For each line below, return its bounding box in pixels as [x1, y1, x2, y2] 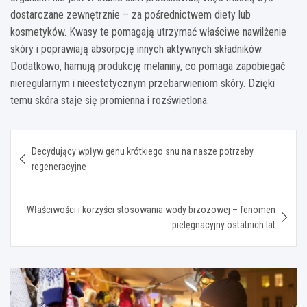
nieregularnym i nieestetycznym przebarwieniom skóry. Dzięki [10, 76, 275, 90]
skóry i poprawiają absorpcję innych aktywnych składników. [10, 42, 263, 56]
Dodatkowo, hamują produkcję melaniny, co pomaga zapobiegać [10, 59, 285, 73]
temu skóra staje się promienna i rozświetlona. [10, 93, 209, 107]
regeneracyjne [32, 160, 86, 172]
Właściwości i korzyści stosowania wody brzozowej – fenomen [27, 204, 275, 215]
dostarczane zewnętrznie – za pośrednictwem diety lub [10, 8, 251, 21]
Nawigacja [10, 129, 97, 149]
